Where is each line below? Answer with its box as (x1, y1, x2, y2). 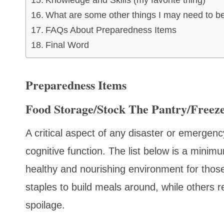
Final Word (45, 40, 89, 50)
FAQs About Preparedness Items (45, 25, 176, 35)
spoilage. (25, 199, 65, 211)
